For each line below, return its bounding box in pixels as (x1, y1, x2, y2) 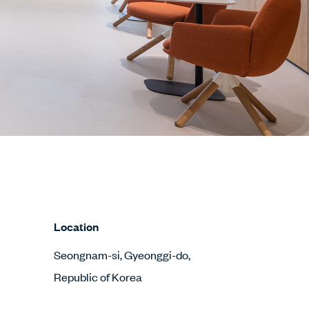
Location (54, 219, 99, 235)
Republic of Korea (54, 269, 142, 284)
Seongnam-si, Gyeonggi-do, (54, 247, 190, 262)
